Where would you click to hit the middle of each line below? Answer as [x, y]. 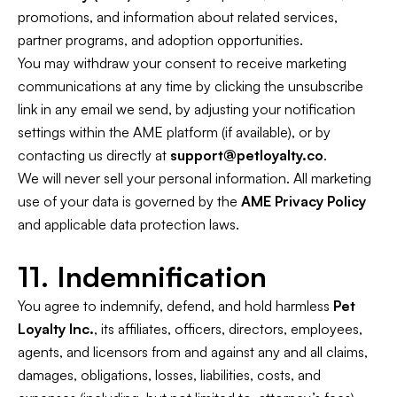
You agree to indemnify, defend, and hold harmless [175, 306]
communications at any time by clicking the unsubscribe [191, 86]
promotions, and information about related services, [178, 17]
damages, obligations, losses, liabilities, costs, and [169, 375]
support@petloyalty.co [247, 155]
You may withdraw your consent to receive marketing [182, 63]
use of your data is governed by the [129, 201]
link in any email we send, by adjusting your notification [187, 109]
